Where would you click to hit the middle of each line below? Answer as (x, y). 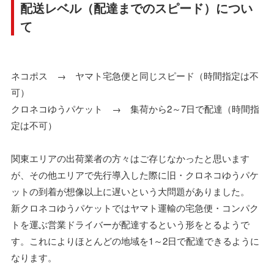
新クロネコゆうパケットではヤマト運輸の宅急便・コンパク (135, 207)
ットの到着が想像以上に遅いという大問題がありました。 (130, 191)
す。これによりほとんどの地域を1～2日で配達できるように (135, 240)
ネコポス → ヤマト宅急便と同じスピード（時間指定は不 (135, 75)
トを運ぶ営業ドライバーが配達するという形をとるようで (130, 224)
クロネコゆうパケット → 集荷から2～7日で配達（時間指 (135, 108)
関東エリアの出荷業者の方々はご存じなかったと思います (130, 158)
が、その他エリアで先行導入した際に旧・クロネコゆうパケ (135, 174)
